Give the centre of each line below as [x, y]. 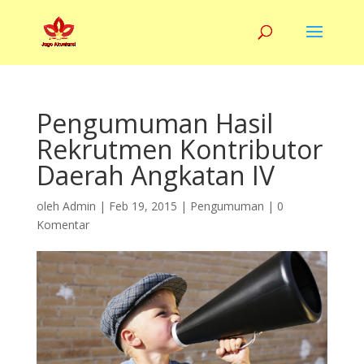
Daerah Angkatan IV [155, 175]
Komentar [63, 225]
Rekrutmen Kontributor [179, 149]
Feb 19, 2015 [143, 206]
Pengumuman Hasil [154, 123]
